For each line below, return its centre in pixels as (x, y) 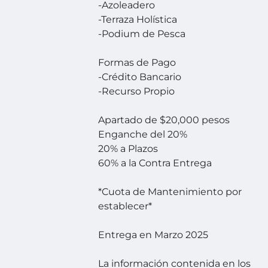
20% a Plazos (128, 149)
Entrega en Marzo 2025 (153, 235)
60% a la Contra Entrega (155, 163)
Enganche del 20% (143, 135)
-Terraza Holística (138, 20)
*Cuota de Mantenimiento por (170, 192)
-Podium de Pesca (142, 34)
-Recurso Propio (137, 92)
